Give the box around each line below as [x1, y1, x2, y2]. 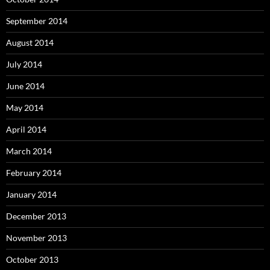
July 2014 [6, 59, 42, 70]
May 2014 [6, 102, 43, 113]
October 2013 [6, 254, 58, 265]
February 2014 [6, 168, 61, 178]
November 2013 [6, 233, 67, 243]
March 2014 [6, 146, 52, 157]
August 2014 [6, 37, 54, 48]
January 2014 [6, 189, 57, 200]
